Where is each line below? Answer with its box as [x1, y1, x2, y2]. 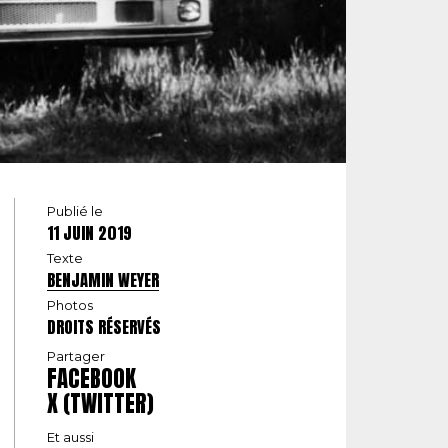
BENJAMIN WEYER [47, 268, 159, 293]
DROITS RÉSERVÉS [47, 315, 161, 340]
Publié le [47, 203, 103, 220]
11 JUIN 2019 [47, 221, 132, 246]
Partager [47, 348, 105, 365]
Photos [47, 297, 93, 314]
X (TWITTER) [47, 386, 154, 421]
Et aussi [47, 429, 94, 446]
